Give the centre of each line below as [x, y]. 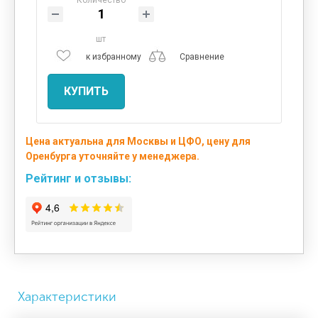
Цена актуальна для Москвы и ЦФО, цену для [138, 141]
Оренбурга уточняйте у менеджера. [113, 156]
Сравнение [202, 57]
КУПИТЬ [86, 91]
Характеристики [67, 297]
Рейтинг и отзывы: [78, 178]
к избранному [114, 57]
